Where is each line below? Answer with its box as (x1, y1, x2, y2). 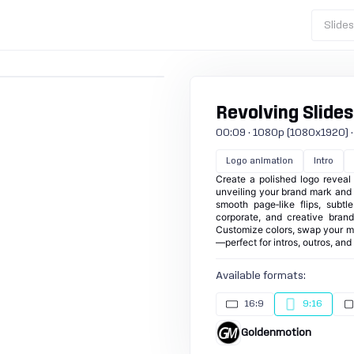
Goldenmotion (241, 327, 311, 338)
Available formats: (216, 270, 306, 281)
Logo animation (226, 156, 293, 165)
